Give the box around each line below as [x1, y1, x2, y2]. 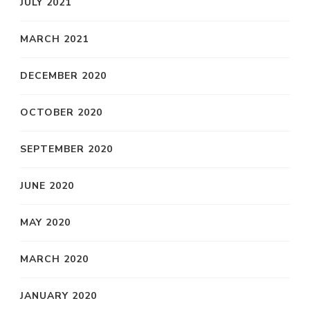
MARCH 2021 [20, 32, 89, 46]
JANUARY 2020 [20, 289, 97, 302]
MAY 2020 [20, 215, 71, 229]
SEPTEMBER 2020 [20, 142, 113, 156]
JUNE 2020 [20, 179, 74, 192]
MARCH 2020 [20, 252, 89, 266]
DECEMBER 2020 [20, 69, 107, 82]
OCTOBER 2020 [20, 105, 102, 119]
